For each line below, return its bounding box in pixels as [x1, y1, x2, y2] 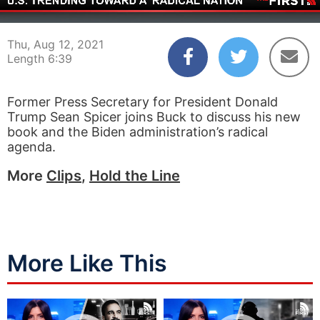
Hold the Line [89, 167, 180, 184]
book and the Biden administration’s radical [7, 124, 268, 139]
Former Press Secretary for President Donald [7, 94, 278, 109]
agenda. [7, 139, 56, 154]
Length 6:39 [7, 51, 72, 66]
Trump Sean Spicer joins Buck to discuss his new [7, 109, 301, 124]
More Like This [7, 249, 167, 277]
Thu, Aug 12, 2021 [7, 37, 104, 51]
